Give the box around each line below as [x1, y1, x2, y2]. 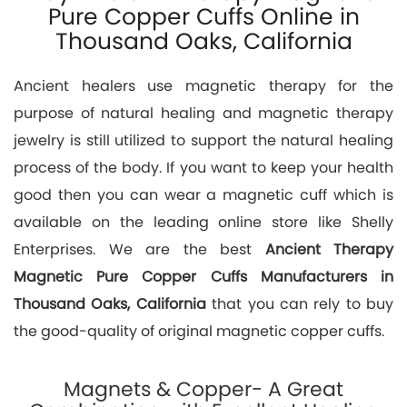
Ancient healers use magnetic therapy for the [14, 74, 393, 96]
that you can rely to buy [205, 293, 393, 314]
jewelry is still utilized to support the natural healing [14, 129, 393, 151]
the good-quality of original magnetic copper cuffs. [14, 320, 384, 342]
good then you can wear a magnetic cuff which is [14, 184, 393, 205]
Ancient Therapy [264, 238, 393, 260]
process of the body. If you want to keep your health [14, 156, 393, 178]
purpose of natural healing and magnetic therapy [14, 102, 393, 124]
